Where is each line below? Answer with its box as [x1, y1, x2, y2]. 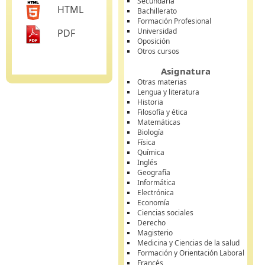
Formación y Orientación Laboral [137, 248, 244, 258]
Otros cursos [137, 46, 179, 56]
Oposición [137, 36, 170, 46]
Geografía [137, 167, 170, 177]
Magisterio [137, 228, 173, 238]
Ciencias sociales [137, 208, 193, 218]
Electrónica [137, 188, 174, 198]
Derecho [137, 218, 166, 228]
